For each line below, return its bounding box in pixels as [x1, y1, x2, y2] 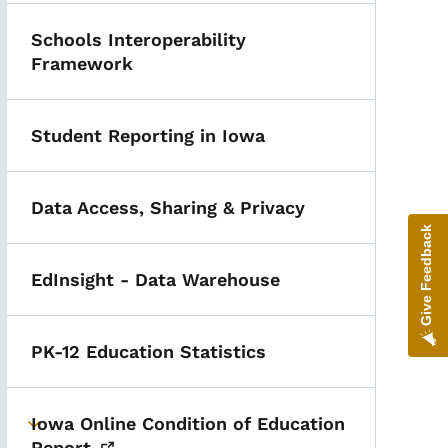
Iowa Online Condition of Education [31, 413, 346, 434]
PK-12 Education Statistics [31, 341, 267, 362]
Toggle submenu [33, 424, 177, 445]
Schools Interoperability [31, 29, 247, 50]
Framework [31, 53, 134, 74]
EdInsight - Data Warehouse [31, 269, 281, 290]
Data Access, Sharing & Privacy [31, 197, 306, 218]
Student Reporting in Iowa [31, 125, 266, 146]
